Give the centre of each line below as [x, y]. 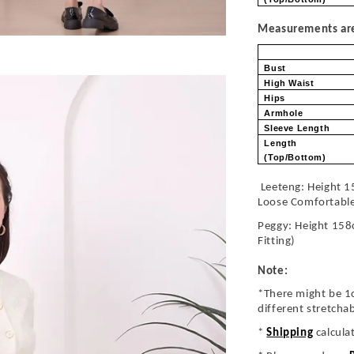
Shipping [290, 333]
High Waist [290, 83]
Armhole [285, 113]
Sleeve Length [298, 128]
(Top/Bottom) [297, 158]
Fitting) [277, 241]
